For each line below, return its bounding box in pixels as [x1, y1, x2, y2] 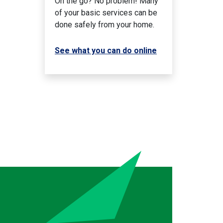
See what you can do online [54, 45, 157, 55]
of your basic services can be [54, 7, 157, 17]
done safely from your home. [54, 19, 154, 29]
